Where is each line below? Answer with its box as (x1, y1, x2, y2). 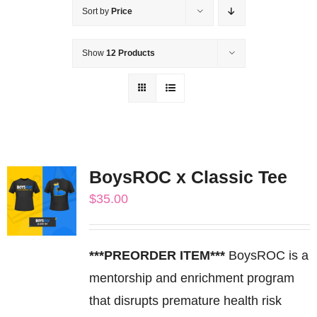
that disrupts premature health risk (88, 293, 282, 308)
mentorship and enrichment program (88, 270, 294, 285)
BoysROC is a (224, 248, 309, 263)
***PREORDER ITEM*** (88, 248, 225, 263)
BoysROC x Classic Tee (88, 166, 287, 187)
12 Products (105, 47, 155, 58)
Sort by (81, 6, 111, 16)
